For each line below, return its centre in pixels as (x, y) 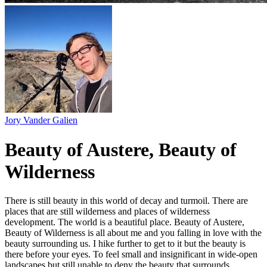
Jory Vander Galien (41, 120)
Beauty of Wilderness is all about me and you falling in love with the (133, 233)
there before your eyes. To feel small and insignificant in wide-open (131, 254)
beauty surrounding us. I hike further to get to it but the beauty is (125, 244)
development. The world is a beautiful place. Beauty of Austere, (125, 222)
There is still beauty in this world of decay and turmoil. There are (126, 201)
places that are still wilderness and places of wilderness (107, 212)
